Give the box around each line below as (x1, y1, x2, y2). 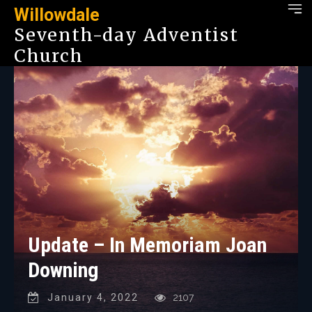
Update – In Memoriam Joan (28, 232, 267, 257)
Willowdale (14, 5, 100, 25)
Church (14, 45, 84, 67)
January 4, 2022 (47, 291, 139, 303)
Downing (28, 257, 99, 282)
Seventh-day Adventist (14, 24, 239, 46)
